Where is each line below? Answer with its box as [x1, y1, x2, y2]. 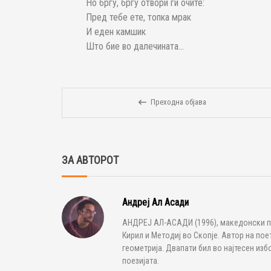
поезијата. [122, 256, 159, 266]
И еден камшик [86, 26, 146, 38]
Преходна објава [151, 97, 207, 107]
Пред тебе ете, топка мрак [86, 11, 191, 24]
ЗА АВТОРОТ [62, 154, 119, 167]
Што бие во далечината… [86, 41, 184, 53]
